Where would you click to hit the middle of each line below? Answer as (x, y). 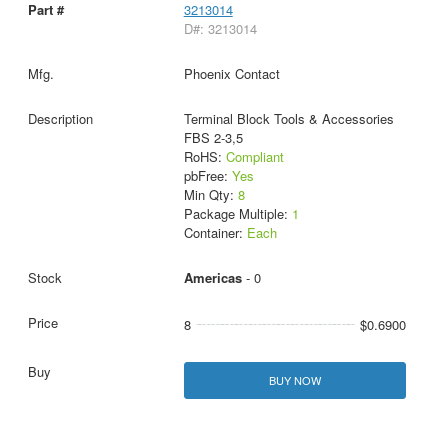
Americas (212, 278)
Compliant (254, 157)
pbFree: (207, 176)
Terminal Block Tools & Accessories (288, 119)
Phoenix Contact (231, 74)
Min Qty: (210, 195)
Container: (215, 233)
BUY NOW (294, 380)
